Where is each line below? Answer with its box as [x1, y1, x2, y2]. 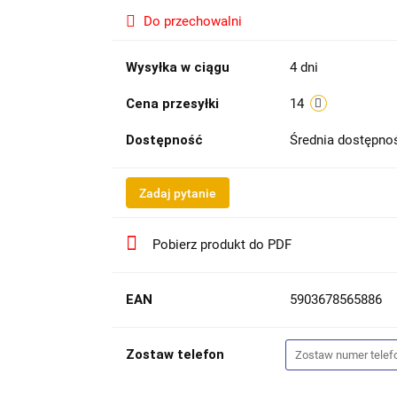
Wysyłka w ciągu [125, 58, 230, 75]
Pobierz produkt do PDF [152, 236, 292, 253]
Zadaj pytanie [138, 185, 216, 200]
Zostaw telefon [125, 346, 224, 362]
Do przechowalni [143, 12, 242, 29]
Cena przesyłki [125, 95, 219, 112]
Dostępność [125, 131, 203, 148]
